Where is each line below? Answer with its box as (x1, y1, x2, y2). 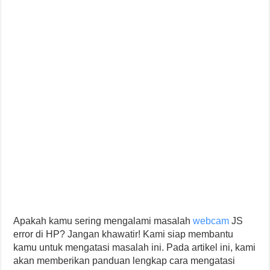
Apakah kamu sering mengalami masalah (13, 216, 193, 226)
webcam (193, 216, 230, 226)
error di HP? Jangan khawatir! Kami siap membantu (13, 229, 234, 239)
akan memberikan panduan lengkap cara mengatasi (13, 256, 236, 266)
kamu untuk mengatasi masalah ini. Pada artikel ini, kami (13, 242, 256, 253)
